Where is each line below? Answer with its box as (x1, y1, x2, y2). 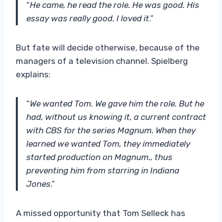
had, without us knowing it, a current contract (26, 111, 206, 122)
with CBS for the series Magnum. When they (26, 125, 196, 135)
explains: (16, 69, 51, 79)
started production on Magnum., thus (26, 152, 172, 162)
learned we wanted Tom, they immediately (26, 138, 190, 149)
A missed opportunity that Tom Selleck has (16, 208, 185, 218)
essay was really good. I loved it (26, 13, 149, 23)
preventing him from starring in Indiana (26, 165, 179, 175)
